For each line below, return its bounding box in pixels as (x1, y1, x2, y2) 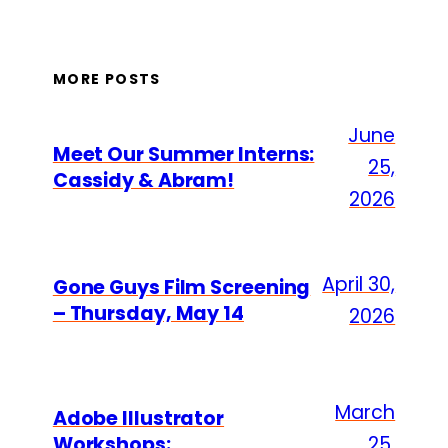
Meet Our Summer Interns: (52, 141, 315, 169)
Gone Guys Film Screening (52, 274, 311, 302)
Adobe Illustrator (52, 404, 225, 432)
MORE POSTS (52, 68, 161, 89)
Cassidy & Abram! (52, 167, 235, 195)
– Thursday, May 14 (52, 300, 244, 328)
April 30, (322, 271, 396, 299)
